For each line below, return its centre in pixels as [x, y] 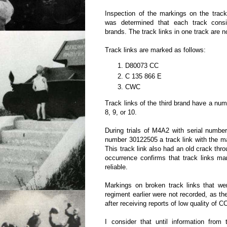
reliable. [117, 167]
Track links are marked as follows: [156, 50]
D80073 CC [142, 65]
